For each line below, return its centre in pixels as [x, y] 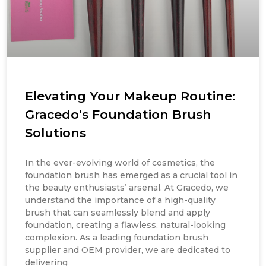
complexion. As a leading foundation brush [116, 238]
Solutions [55, 133]
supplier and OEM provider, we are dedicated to [127, 250]
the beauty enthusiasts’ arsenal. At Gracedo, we [126, 188]
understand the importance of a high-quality [120, 200]
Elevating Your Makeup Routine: [130, 96]
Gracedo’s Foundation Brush [118, 115]
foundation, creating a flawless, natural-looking [125, 225]
